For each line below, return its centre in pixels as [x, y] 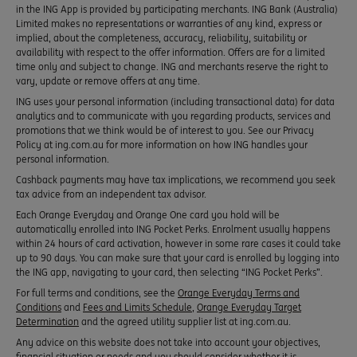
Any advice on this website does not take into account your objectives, [168, 342]
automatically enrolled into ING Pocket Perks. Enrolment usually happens [173, 229]
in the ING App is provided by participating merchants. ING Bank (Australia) [177, 9]
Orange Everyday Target [249, 307]
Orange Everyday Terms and [239, 292]
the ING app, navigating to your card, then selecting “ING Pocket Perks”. [169, 272]
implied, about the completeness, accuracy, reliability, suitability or [161, 37]
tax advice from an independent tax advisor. [111, 194]
